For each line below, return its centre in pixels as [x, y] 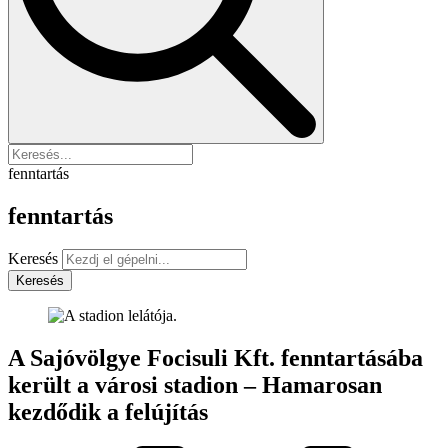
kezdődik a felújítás [108, 412]
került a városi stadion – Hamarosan [195, 385]
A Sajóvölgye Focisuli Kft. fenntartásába [215, 358]
